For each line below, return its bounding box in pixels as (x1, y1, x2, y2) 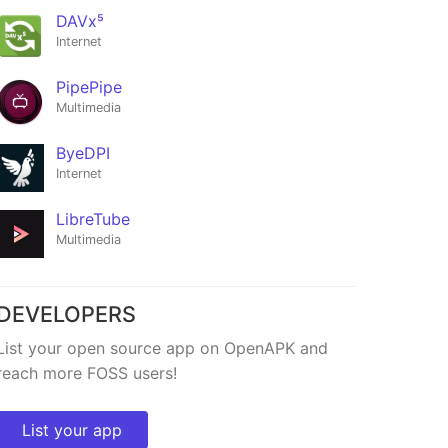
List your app (21, 419, 122, 440)
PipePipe (55, 77, 122, 98)
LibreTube (55, 209, 130, 230)
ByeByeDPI (29, 31, 102, 49)
